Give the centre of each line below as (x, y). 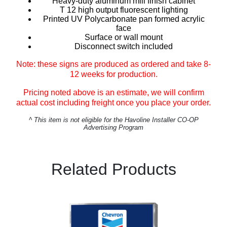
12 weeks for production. (113, 74)
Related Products (113, 169)
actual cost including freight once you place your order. (113, 103)
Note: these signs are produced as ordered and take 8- (113, 64)
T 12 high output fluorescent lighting (127, 10)
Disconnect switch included (145, 46)
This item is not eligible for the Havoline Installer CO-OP (116, 120)
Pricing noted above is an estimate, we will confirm (113, 92)
